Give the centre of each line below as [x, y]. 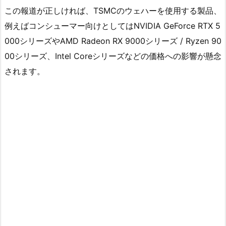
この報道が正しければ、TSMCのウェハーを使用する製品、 [113, 11]
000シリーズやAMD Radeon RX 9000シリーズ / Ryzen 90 [113, 41]
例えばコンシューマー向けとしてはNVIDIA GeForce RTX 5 [112, 26]
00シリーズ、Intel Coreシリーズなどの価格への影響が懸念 [113, 56]
